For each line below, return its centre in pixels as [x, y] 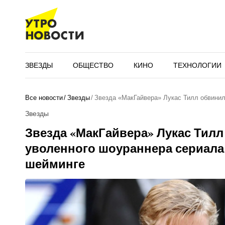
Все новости [44, 98]
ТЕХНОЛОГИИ [197, 65]
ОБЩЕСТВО [93, 65]
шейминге [55, 163]
